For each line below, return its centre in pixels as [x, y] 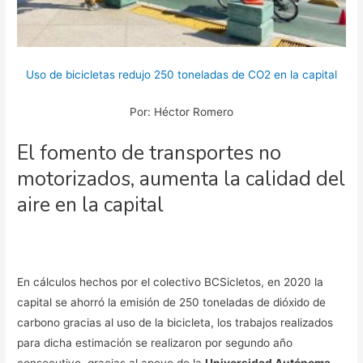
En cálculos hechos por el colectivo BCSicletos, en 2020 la [171, 282]
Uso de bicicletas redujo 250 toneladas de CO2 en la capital [181, 74]
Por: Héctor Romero [181, 112]
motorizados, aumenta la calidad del [181, 179]
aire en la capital [91, 205]
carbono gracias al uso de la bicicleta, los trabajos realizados [175, 323]
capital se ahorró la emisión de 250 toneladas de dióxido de [172, 303]
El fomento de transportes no [149, 154]
